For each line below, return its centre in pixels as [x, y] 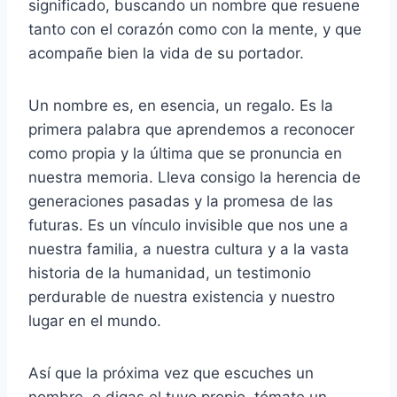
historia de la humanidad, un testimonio [170, 272]
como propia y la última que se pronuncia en [185, 153]
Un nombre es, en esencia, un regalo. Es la [181, 105]
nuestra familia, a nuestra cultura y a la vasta [189, 249]
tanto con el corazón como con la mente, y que [195, 29]
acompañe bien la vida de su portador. [166, 53]
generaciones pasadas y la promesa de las [181, 201]
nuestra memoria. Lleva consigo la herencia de [195, 177]
